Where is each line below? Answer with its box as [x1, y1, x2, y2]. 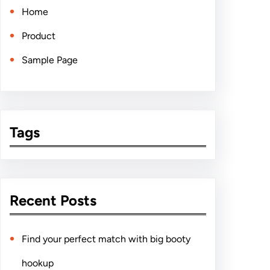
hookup [22, 257, 54, 269]
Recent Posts [10, 191, 96, 209]
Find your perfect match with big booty [22, 233, 190, 245]
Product [22, 30, 55, 42]
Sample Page [22, 54, 78, 66]
